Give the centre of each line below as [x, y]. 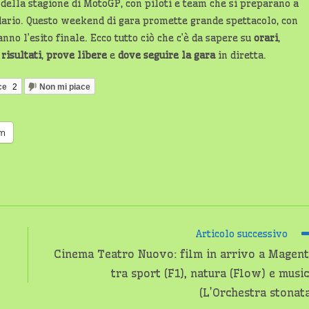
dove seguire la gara [167, 55]
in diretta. [241, 55]
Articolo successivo [241, 233]
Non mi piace [64, 87]
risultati [21, 55]
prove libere [77, 55]
